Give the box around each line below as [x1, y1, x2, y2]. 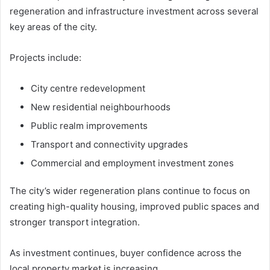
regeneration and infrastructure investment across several [10, 5, 259, 17]
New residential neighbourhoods [31, 101, 171, 113]
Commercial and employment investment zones [31, 157, 234, 169]
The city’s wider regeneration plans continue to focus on [10, 184, 250, 196]
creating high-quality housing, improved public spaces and [10, 200, 259, 212]
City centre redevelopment [31, 82, 145, 94]
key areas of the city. [10, 20, 97, 33]
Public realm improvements [31, 119, 148, 131]
